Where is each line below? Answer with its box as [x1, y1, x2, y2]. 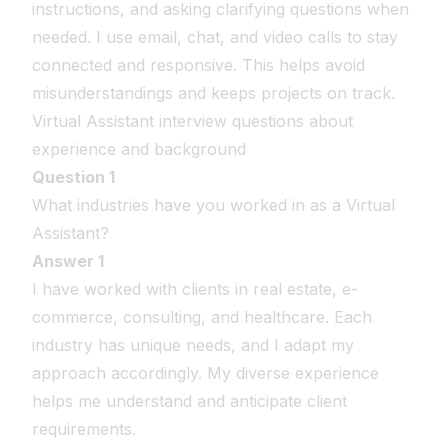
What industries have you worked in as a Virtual [32, 195, 395, 215]
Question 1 [32, 167, 115, 187]
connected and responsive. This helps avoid [32, 55, 365, 75]
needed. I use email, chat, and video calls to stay [32, 27, 398, 47]
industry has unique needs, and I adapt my [32, 335, 354, 355]
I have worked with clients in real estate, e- [32, 279, 358, 299]
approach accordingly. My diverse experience [32, 363, 379, 383]
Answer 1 [32, 251, 104, 271]
